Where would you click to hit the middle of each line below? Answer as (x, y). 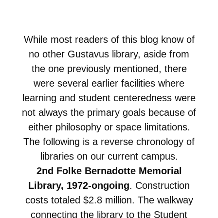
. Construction (160, 185)
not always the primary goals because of (109, 112)
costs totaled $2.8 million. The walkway (109, 200)
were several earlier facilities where (109, 83)
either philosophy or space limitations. (109, 127)
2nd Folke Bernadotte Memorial (109, 171)
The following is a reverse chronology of (109, 141)
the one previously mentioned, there (109, 68)
